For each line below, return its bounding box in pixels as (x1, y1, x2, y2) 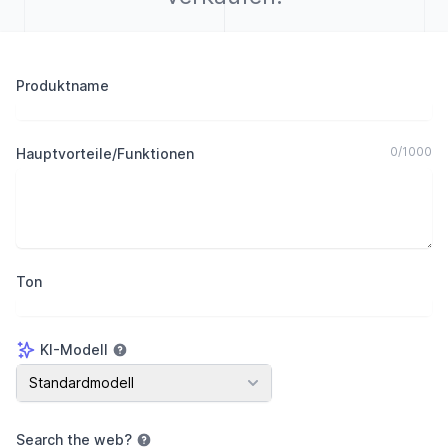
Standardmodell (29, 374, 134, 391)
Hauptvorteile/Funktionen (16, 145, 194, 162)
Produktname (16, 77, 109, 94)
